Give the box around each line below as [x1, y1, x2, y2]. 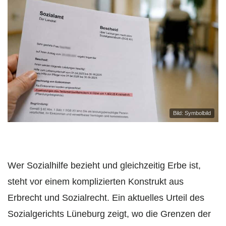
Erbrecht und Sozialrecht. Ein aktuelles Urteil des [8, 193, 204, 203]
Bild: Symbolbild [173, 110, 211, 117]
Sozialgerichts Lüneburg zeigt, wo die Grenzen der [8, 209, 211, 219]
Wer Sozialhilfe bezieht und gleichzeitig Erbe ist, [8, 160, 201, 171]
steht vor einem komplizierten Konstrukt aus [8, 177, 184, 187]
